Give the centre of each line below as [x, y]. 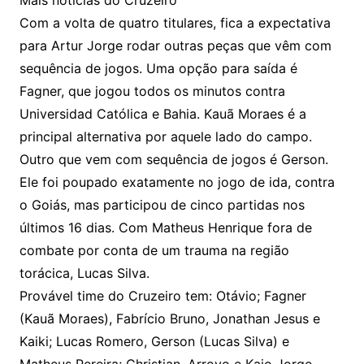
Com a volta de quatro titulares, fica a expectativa [175, 23]
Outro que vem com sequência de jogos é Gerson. [173, 160]
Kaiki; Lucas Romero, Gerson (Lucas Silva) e [154, 342]
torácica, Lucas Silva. [84, 273]
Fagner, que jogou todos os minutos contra [152, 91]
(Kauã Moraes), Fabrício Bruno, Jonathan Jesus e [169, 319]
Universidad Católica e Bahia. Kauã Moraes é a [162, 114]
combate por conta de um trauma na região [154, 251]
